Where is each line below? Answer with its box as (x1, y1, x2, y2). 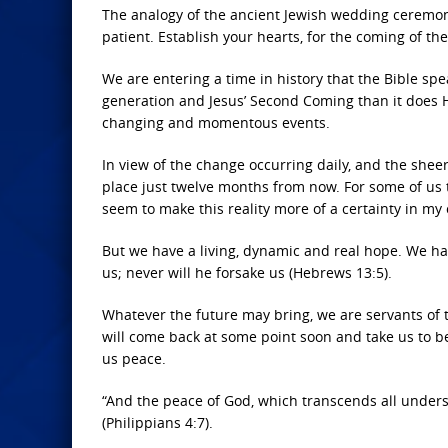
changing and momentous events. (102, 113, 330, 132)
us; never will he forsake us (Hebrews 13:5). (102, 263, 392, 282)
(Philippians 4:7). (102, 413, 213, 432)
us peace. (102, 349, 166, 368)
